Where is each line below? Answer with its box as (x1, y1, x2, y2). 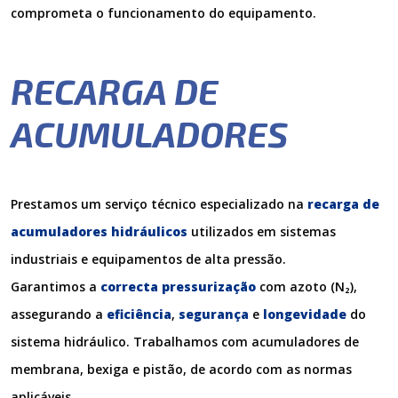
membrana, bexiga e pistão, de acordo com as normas (11, 361, 352, 378)
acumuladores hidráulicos (11, 223, 187, 240)
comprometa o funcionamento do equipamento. (11, 4, 316, 21)
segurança (179, 306, 249, 322)
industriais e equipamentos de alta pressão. (11, 251, 286, 267)
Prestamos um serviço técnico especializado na (11, 195, 307, 212)
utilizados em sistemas (187, 223, 336, 240)
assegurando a (11, 306, 107, 322)
